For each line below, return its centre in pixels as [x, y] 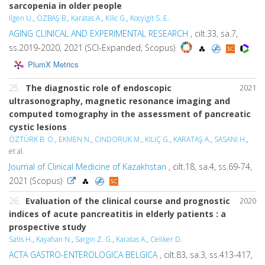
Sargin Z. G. [94, 239]
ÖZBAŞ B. [52, 18]
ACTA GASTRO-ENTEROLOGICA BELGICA [83, 254]
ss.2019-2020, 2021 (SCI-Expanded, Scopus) [93, 47]
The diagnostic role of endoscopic [98, 88]
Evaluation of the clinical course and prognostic [128, 201]
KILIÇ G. [157, 139]
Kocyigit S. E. [150, 18]
